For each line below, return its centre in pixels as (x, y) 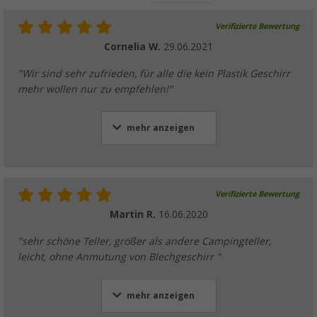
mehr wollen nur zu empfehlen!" (95, 90)
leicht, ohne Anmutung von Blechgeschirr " (119, 257)
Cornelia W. (134, 47)
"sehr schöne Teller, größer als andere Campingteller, (144, 242)
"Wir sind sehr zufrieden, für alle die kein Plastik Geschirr (154, 74)
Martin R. (134, 215)
